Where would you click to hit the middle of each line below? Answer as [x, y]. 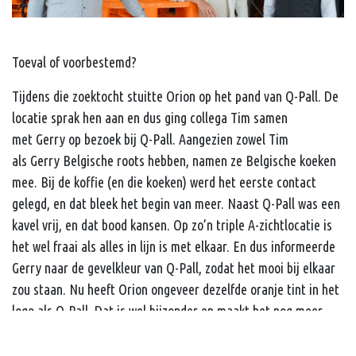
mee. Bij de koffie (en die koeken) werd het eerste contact [164, 182]
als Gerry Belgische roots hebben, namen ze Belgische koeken [174, 160]
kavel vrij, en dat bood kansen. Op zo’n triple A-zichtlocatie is [172, 224]
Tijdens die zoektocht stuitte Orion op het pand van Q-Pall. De [175, 96]
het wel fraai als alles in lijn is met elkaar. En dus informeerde [174, 246]
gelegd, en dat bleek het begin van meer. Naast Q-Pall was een [176, 203]
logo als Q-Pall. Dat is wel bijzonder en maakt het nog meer [167, 310]
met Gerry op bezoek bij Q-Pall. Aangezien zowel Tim [150, 139]
